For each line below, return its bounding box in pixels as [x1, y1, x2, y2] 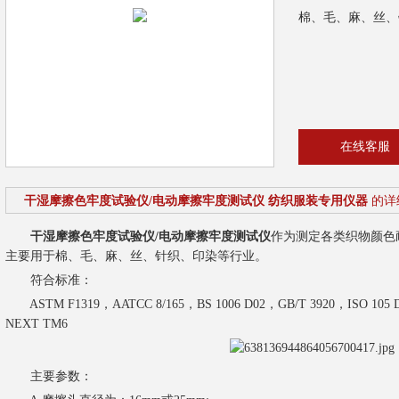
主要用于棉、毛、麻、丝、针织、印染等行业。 [4, 249, 267, 263]
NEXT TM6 [4, 317, 68, 330]
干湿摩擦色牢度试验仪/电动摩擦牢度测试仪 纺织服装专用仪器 [23, 194, 368, 208]
